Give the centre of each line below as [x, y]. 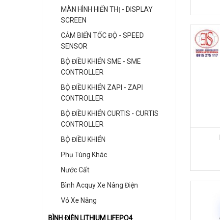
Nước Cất [75, 170]
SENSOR [74, 46]
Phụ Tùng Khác [84, 155]
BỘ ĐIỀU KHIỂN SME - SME [101, 61]
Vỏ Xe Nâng [79, 200]
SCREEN [74, 20]
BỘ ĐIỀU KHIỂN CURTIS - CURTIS [110, 113]
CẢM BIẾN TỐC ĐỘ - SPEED [102, 35]
